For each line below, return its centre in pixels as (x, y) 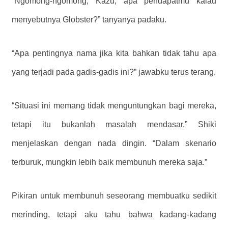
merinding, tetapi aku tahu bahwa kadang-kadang (114, 214)
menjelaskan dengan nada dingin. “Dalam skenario (114, 143)
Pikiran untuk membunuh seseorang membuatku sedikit (114, 195)
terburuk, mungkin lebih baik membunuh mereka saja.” (109, 162)
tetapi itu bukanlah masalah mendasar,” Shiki (114, 124)
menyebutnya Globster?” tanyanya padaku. (89, 20)
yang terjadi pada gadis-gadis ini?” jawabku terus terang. (114, 72)
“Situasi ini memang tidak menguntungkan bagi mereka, (114, 105)
